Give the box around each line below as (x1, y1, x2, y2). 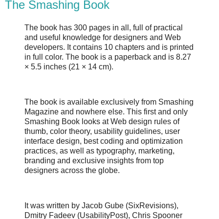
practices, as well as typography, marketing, (24, 146, 175, 155)
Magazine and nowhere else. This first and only (24, 107, 188, 116)
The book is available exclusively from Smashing (24, 97, 194, 106)
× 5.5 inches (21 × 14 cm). (24, 63, 113, 71)
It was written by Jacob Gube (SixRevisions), (24, 201, 178, 210)
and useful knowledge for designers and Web (24, 33, 181, 42)
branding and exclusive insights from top (24, 156, 164, 165)
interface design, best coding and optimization (24, 136, 183, 145)
